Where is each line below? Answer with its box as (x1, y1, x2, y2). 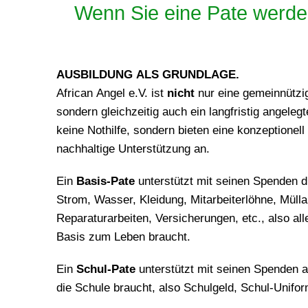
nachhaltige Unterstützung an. (56, 142, 210, 155)
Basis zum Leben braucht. (56, 230, 190, 243)
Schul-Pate (76, 263, 135, 276)
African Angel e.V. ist (56, 87, 167, 100)
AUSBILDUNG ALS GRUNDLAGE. (56, 68, 239, 81)
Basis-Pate (76, 175, 135, 188)
